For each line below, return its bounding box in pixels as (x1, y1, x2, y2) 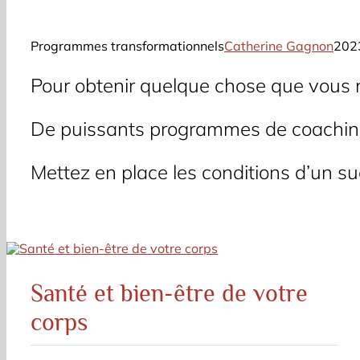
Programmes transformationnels (31, 38, 224, 54)
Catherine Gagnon (224, 38, 333, 54)
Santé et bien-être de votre (31, 280, 308, 307)
